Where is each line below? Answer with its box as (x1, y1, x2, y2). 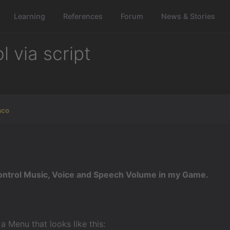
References (63, 11, 103, 21)
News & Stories (161, 11, 216, 21)
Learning (14, 11, 46, 21)
